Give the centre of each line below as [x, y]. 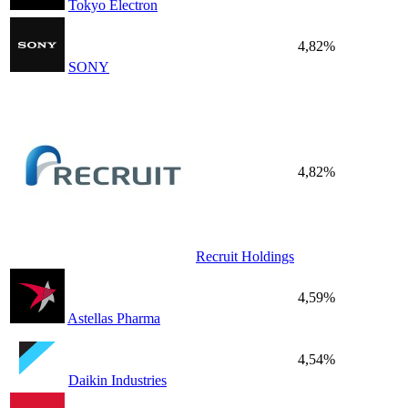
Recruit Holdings [245, 257]
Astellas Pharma [114, 319]
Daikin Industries [117, 381]
